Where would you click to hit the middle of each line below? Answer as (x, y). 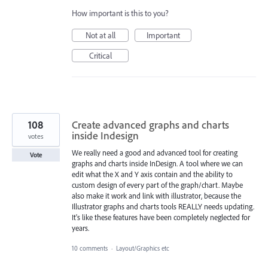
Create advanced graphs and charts (150, 124)
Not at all (100, 35)
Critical (100, 55)
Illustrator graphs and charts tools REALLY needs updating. (163, 206)
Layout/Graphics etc (143, 248)
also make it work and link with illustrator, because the (156, 195)
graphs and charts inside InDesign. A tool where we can (157, 163)
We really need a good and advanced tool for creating (155, 152)
